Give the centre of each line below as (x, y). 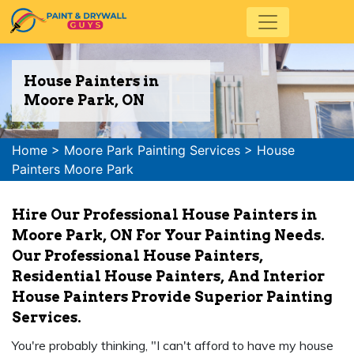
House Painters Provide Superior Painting (172, 297)
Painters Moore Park (73, 169)
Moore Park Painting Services (152, 150)
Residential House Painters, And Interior (168, 276)
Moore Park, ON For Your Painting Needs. (168, 235)
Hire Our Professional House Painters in (164, 215)
